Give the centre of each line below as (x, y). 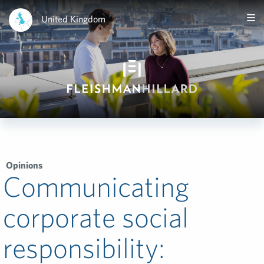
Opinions (24, 165)
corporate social (96, 217)
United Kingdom (73, 19)
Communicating (96, 186)
